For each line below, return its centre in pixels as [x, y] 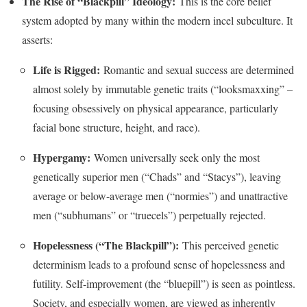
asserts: [37, 39]
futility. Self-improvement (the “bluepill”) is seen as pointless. [164, 283]
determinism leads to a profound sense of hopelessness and [159, 264]
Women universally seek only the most [175, 157]
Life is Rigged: [66, 69]
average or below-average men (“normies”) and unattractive [160, 195]
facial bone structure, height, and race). [116, 127]
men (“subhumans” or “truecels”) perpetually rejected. [149, 214]
